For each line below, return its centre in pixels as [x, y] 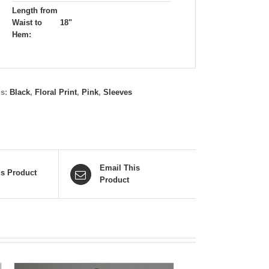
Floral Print [56, 92]
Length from [35, 11]
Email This [119, 168]
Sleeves [118, 92]
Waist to [27, 23]
